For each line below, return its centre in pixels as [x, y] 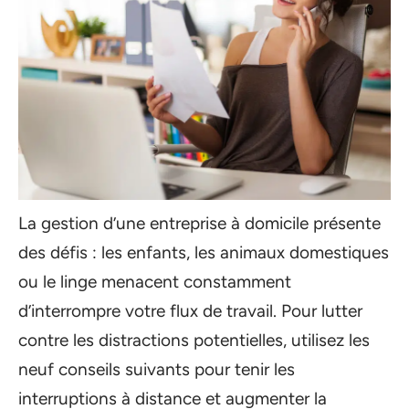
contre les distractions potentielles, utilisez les [194, 340]
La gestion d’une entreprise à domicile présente [199, 223]
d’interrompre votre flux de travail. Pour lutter [190, 311]
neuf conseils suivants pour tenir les [157, 369]
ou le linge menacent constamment [155, 282]
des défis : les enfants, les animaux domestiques [204, 252]
